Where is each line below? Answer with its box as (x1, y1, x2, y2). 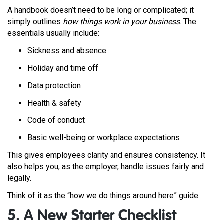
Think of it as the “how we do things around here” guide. (7, 191, 202, 200)
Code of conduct (27, 115, 87, 125)
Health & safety (27, 98, 83, 108)
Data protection (27, 81, 83, 90)
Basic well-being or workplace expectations (27, 133, 182, 142)
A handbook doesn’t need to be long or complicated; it (7, 5, 194, 15)
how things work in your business (63, 17, 180, 26)
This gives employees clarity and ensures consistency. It (7, 150, 205, 160)
